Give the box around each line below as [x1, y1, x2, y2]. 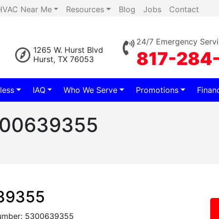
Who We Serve [64, 85, 118, 95]
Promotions [136, 85, 179, 95]
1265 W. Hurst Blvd [33, 45, 103, 55]
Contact [169, 4, 199, 14]
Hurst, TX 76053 [33, 54, 94, 64]
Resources [66, 4, 105, 14]
